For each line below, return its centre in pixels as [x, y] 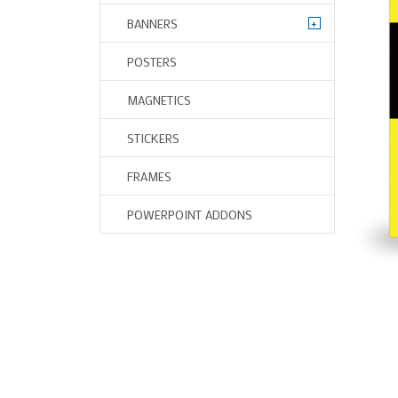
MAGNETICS [159, 100]
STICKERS [153, 138]
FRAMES [149, 176]
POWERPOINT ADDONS [189, 215]
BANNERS [152, 24]
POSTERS [151, 62]
